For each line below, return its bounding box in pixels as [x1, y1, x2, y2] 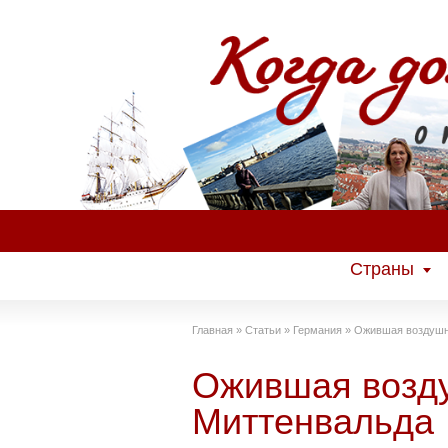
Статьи [245, 324, 281, 336]
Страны [350, 259, 414, 279]
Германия [293, 324, 342, 336]
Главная [192, 324, 233, 336]
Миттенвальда [192, 401, 434, 442]
